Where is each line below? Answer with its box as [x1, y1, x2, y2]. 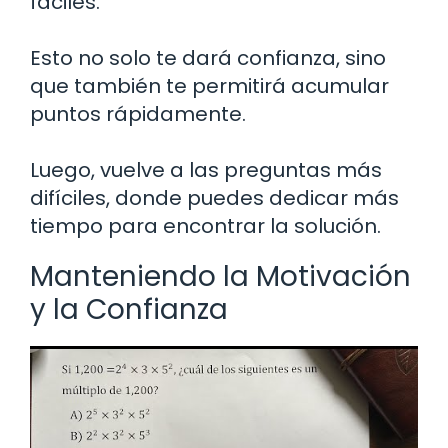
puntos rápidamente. [30, 100, 246, 129]
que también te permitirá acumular [30, 72, 389, 101]
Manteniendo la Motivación [30, 257, 411, 297]
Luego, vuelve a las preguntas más [30, 156, 382, 185]
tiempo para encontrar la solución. [30, 212, 381, 241]
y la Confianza [30, 290, 228, 330]
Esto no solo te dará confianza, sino [30, 44, 386, 73]
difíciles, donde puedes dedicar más [30, 184, 399, 213]
